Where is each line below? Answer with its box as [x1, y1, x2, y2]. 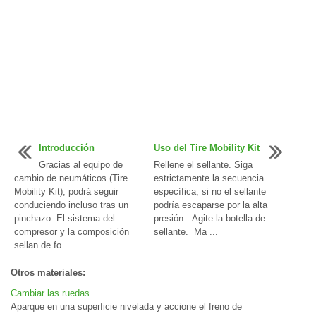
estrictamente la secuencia [154, 173, 265, 184]
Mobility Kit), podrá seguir [14, 186, 119, 197]
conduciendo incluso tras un [14, 200, 128, 211]
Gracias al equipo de [39, 159, 123, 171]
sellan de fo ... [14, 240, 73, 251]
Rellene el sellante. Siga [154, 159, 253, 171]
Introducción [39, 142, 95, 154]
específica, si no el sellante [154, 186, 267, 197]
